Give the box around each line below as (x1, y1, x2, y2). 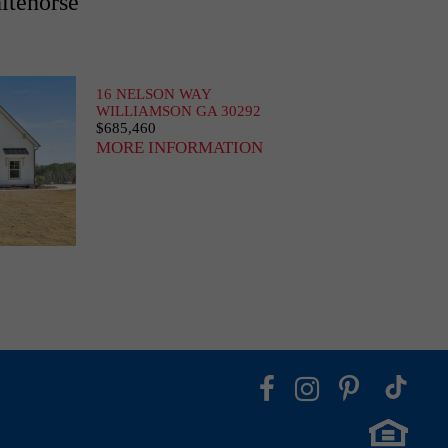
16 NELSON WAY (96, 86, 212, 102)
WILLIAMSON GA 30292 (96, 103, 261, 119)
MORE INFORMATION (96, 138, 263, 157)
